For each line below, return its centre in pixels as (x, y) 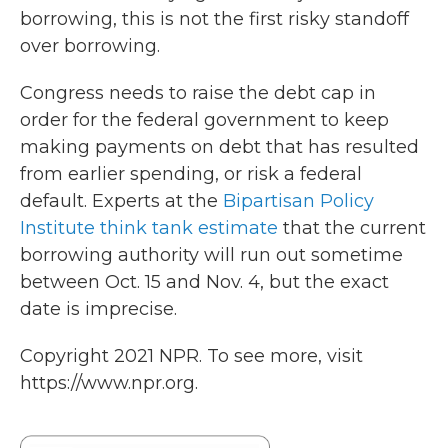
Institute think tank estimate (149, 228)
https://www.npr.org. (109, 383)
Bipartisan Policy (298, 201)
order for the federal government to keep (204, 120)
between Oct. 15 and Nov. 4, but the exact (204, 282)
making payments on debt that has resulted (219, 147)
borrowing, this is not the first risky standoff (214, 19)
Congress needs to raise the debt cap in (198, 93)
